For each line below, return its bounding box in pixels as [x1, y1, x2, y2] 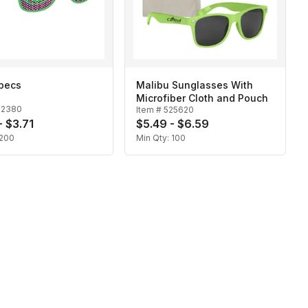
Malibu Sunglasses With [136, 79, 253, 91]
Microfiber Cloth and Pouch [136, 92, 268, 104]
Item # [136, 104, 164, 115]
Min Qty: [136, 133, 171, 144]
